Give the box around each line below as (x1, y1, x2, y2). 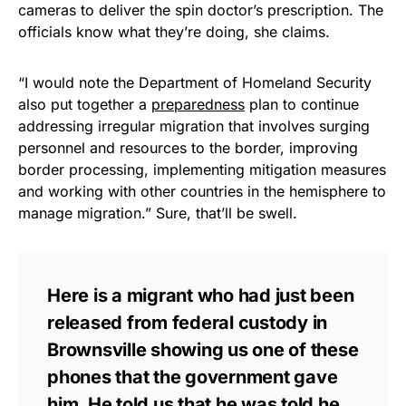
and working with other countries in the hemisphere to (18, 181, 386, 200)
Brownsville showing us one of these (47, 338, 359, 361)
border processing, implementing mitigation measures (18, 159, 386, 179)
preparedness (151, 94, 245, 113)
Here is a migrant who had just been (47, 284, 354, 306)
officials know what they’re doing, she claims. (18, 22, 330, 41)
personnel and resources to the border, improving (18, 138, 358, 157)
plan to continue (245, 94, 359, 113)
